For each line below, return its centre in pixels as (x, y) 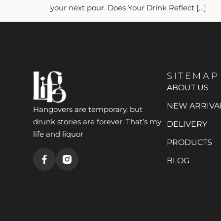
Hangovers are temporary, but (88, 109)
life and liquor (58, 134)
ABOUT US (188, 88)
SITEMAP (193, 76)
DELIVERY (187, 124)
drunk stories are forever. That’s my (97, 121)
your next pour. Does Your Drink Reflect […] (128, 8)
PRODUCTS (190, 143)
